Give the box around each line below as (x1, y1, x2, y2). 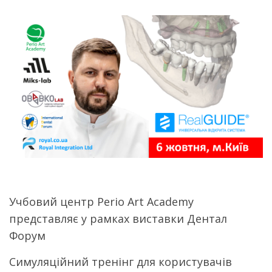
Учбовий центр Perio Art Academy (9, 194, 194, 209)
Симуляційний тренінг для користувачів (9, 254, 232, 270)
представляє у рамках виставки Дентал (9, 211, 227, 226)
